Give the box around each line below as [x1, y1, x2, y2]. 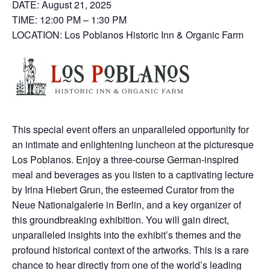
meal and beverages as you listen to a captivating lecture [12, 168, 254, 182]
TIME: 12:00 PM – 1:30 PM [12, 13, 127, 27]
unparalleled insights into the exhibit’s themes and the [12, 228, 241, 242]
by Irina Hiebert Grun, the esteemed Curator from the [12, 183, 234, 197]
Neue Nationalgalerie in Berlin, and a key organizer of [12, 198, 241, 212]
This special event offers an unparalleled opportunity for [12, 122, 249, 137]
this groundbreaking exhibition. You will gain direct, [12, 213, 229, 227]
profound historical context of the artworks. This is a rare [12, 243, 249, 257]
